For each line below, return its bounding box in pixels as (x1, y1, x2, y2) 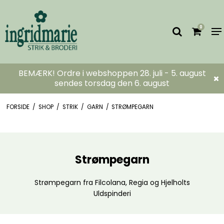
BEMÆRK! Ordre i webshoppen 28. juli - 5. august (18, 67, 206, 79)
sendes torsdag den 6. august (54, 77, 169, 89)
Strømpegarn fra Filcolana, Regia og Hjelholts (34, 177, 190, 187)
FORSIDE (6, 102, 29, 111)
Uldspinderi (93, 188, 131, 198)
